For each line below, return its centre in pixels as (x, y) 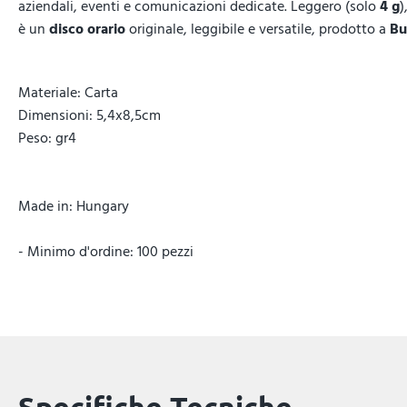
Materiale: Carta (68, 93)
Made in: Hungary (74, 206)
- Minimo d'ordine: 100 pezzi (106, 252)
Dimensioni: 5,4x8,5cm (89, 115)
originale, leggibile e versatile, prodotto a (258, 29)
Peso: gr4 (47, 138)
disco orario (87, 29)
